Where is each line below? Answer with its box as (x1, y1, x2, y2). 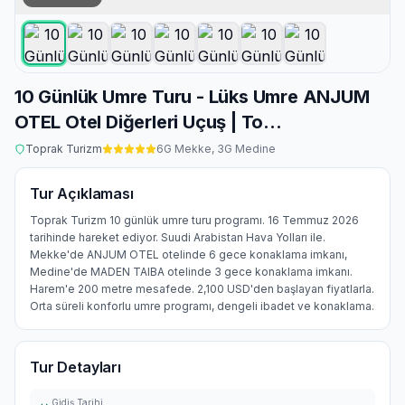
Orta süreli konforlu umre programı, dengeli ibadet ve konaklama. (30, 299, 374, 313)
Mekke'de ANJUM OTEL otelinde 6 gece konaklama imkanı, (30, 248, 347, 261)
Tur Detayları (30, 358, 121, 376)
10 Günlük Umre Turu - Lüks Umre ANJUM (14, 86, 370, 108)
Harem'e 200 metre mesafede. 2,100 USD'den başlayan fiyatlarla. (30, 282, 374, 296)
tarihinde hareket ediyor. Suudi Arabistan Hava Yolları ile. (30, 231, 325, 244)
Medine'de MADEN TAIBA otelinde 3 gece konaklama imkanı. (30, 265, 353, 278)
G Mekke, (164, 142, 217, 155)
